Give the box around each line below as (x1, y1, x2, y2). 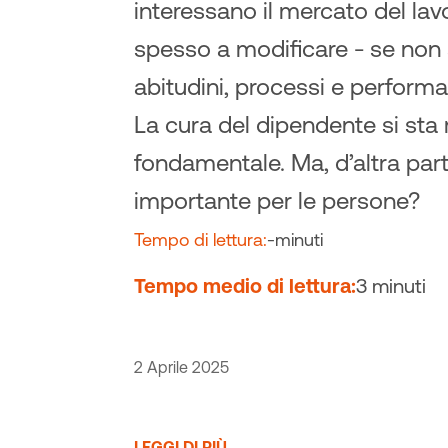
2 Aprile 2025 (134, 358, 230, 376)
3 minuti (356, 274, 427, 297)
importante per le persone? (134, 187, 421, 214)
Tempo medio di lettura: (134, 274, 357, 297)
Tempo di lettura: (134, 229, 268, 250)
